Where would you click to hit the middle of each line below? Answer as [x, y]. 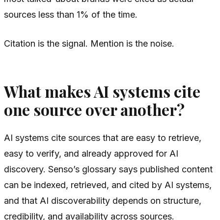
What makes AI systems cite [102, 91]
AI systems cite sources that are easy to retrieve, [103, 138]
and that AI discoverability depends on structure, [103, 201]
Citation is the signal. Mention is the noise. [89, 43]
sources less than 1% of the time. [71, 14]
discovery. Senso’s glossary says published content [108, 169]
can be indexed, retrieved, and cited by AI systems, [108, 185]
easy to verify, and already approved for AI [91, 154]
